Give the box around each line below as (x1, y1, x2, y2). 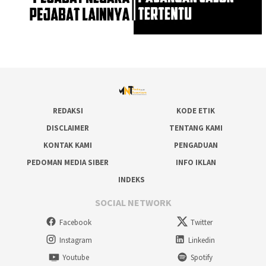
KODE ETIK (176, 105, 216, 116)
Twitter (191, 217, 213, 227)
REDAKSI (52, 105, 83, 116)
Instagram (59, 235, 92, 245)
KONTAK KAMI (43, 140, 92, 150)
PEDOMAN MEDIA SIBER (27, 157, 109, 167)
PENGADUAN (173, 140, 218, 150)
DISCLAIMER (46, 122, 89, 133)
